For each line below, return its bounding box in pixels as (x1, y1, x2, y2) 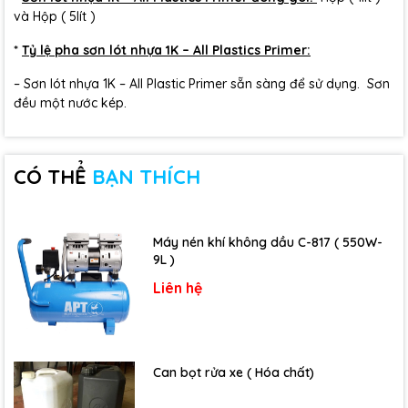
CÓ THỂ (14, 164, 92, 189)
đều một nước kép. (14, 95, 127, 111)
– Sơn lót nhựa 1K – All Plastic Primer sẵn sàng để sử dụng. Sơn (14, 76, 390, 92)
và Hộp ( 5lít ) (14, 8, 96, 25)
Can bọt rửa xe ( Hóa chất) (153, 363, 315, 381)
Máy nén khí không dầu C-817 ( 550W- (153, 233, 383, 250)
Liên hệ (153, 278, 203, 297)
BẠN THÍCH (92, 164, 200, 189)
